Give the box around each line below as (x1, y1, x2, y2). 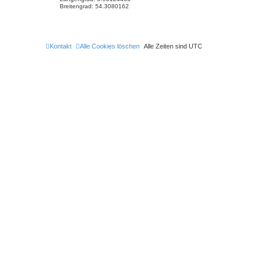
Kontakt (50, 42, 72, 50)
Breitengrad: (59, 2, 93, 9)
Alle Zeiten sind (144, 42, 189, 50)
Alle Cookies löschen (80, 42, 140, 50)
